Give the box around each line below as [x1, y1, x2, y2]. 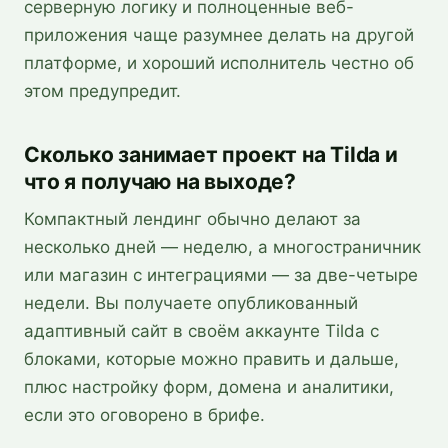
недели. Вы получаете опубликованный [24, 293, 358, 313]
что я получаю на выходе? [24, 169, 296, 194]
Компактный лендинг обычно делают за [24, 209, 361, 229]
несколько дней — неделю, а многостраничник [24, 237, 421, 257]
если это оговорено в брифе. [24, 405, 265, 425]
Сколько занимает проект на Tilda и [24, 142, 398, 167]
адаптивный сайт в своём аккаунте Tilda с [24, 321, 379, 341]
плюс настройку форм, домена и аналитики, [24, 377, 394, 397]
